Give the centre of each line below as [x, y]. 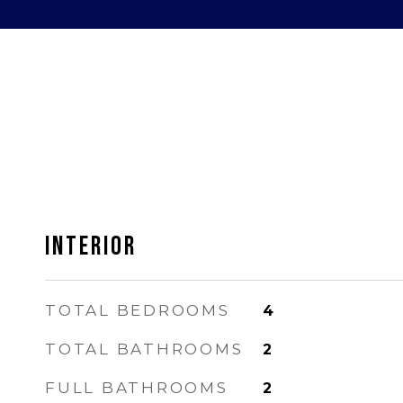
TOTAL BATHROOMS [144, 349]
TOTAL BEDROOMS [138, 310]
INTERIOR [91, 247]
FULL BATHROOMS [137, 388]
